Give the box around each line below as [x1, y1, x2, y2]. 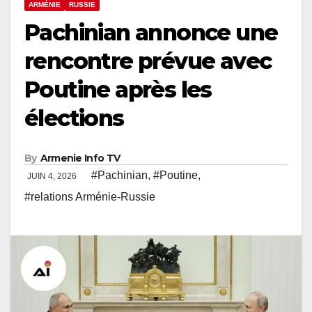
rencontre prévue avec [24, 47, 272, 75]
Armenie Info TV [40, 152, 120, 165]
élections [24, 104, 124, 132]
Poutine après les [24, 76, 212, 104]
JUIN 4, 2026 [27, 171, 79, 182]
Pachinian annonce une [24, 19, 278, 47]
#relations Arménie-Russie [24, 191, 155, 203]
